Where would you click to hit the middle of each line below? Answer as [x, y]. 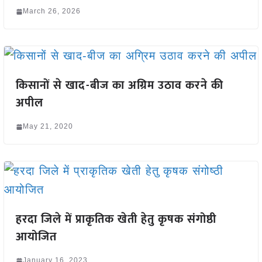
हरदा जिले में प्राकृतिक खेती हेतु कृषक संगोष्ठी [116, 220]
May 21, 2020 [48, 127]
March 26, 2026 [51, 11]
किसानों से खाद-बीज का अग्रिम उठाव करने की [119, 86]
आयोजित [36, 237]
